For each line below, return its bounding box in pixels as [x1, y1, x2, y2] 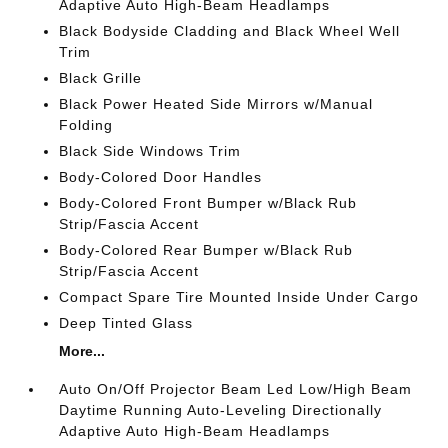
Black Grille [59, 69, 143, 86]
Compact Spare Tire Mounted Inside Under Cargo [59, 288, 420, 305]
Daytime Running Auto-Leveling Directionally [59, 401, 383, 418]
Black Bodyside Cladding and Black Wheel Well [59, 22, 401, 39]
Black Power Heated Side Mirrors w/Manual [59, 95, 374, 112]
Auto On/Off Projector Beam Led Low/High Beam [59, 380, 413, 397]
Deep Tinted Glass [59, 314, 194, 331]
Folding [59, 116, 114, 133]
